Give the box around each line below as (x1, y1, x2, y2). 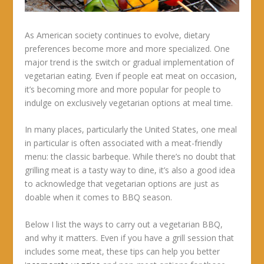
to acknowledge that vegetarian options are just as (25, 178, 220, 190)
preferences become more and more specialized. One (25, 43, 230, 55)
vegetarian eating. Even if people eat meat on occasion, (25, 70, 237, 82)
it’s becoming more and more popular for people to (25, 84, 222, 95)
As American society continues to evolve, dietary (25, 29, 210, 41)
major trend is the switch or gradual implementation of (25, 57, 235, 68)
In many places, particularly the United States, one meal (25, 124, 237, 136)
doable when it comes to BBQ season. (25, 192, 173, 203)
